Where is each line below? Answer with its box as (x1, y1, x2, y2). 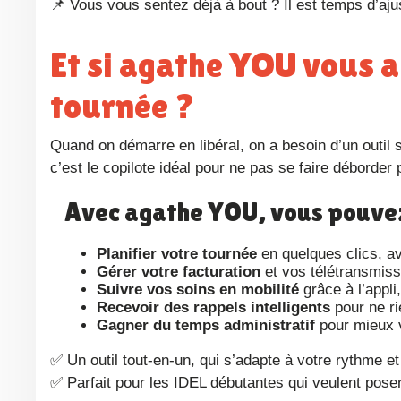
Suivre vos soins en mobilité (97, 281, 299, 299)
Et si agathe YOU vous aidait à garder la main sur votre (50, 45, 67, 86)
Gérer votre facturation (97, 263, 260, 281)
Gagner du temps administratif (97, 317, 315, 335)
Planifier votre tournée (97, 245, 257, 263)
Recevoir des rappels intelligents (97, 299, 330, 317)
